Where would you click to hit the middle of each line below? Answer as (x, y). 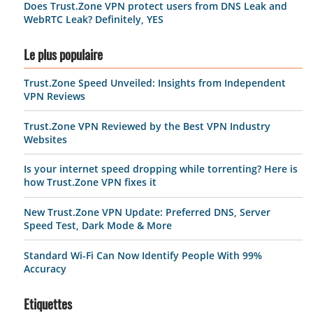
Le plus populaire (63, 56)
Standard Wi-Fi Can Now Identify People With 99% (143, 255)
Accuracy (45, 268)
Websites (45, 139)
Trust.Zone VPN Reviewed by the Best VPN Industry (147, 126)
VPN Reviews (54, 96)
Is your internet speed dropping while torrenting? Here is (161, 169)
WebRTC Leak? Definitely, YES (94, 19)
